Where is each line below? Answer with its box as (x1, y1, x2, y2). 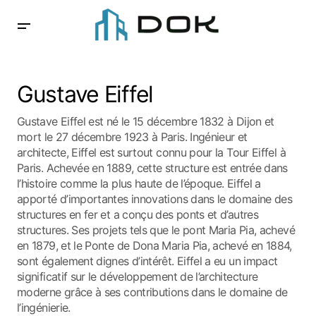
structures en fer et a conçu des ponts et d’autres (17, 207, 258, 221)
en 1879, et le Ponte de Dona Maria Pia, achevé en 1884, (17, 238, 292, 253)
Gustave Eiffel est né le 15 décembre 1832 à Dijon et (17, 114, 274, 128)
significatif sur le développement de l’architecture (17, 269, 258, 284)
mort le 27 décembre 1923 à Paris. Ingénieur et (17, 130, 248, 144)
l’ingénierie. (17, 300, 71, 315)
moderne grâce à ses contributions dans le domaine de (17, 285, 288, 299)
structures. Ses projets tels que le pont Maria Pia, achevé (17, 223, 295, 237)
